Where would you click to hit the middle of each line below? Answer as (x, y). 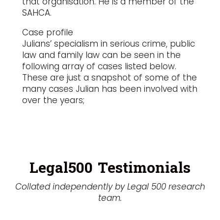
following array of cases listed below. (99, 67)
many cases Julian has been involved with (110, 89)
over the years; (53, 100)
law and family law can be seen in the (101, 55)
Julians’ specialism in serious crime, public (108, 44)
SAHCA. (37, 13)
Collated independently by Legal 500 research (110, 187)
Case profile (47, 33)
